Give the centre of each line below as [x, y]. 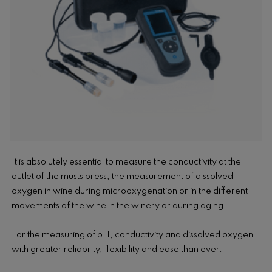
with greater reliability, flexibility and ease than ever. [117, 250]
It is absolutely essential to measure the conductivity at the [126, 162]
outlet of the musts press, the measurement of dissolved [122, 177]
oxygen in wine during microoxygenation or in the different [129, 192]
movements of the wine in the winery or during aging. [119, 206]
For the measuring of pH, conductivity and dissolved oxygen [132, 235]
